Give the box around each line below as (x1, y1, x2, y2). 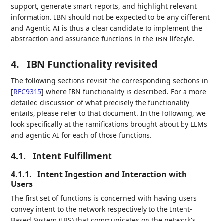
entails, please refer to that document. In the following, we (11, 108, 206, 118)
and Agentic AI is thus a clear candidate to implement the (11, 23, 203, 33)
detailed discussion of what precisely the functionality (11, 97, 190, 107)
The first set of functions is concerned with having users (11, 193, 197, 203)
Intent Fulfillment (33, 149, 112, 162)
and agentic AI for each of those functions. (11, 130, 152, 140)
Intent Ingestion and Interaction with (37, 168, 187, 180)
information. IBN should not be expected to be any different (11, 12, 210, 22)
